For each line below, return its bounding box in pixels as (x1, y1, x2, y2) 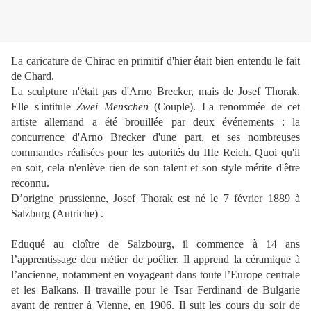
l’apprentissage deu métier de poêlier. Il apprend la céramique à (11, 253, 300, 266)
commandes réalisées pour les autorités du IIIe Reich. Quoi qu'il (11, 146, 300, 159)
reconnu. (11, 177, 49, 190)
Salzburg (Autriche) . (11, 208, 103, 220)
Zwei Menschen (76, 101, 149, 113)
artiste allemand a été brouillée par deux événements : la (11, 116, 300, 128)
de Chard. (11, 70, 54, 83)
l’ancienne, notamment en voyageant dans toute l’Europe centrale (11, 269, 300, 281)
